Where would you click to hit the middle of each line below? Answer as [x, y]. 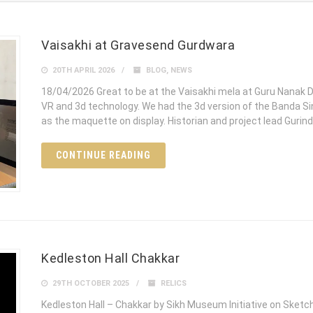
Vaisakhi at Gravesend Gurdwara [138, 45]
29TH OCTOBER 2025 [90, 284]
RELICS [174, 284]
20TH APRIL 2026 [82, 71]
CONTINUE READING [103, 155]
